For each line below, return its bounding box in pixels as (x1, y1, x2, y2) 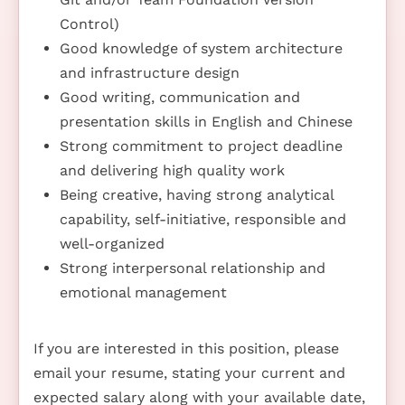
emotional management (59, 283, 227, 301)
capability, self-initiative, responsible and (59, 210, 346, 228)
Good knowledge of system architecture (59, 39, 343, 57)
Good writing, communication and (59, 88, 300, 106)
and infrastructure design (59, 63, 240, 81)
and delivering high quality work (59, 161, 285, 179)
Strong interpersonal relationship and (59, 259, 325, 277)
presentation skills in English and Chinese (59, 112, 353, 130)
